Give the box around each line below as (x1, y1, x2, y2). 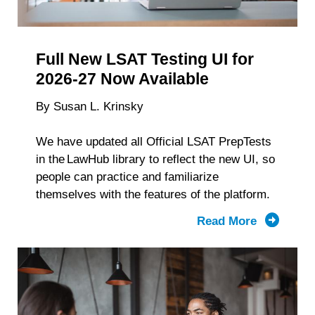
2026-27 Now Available (35, 70, 209, 89)
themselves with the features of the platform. (35, 188, 270, 202)
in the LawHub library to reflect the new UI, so (35, 153, 275, 167)
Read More (196, 214, 260, 228)
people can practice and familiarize (35, 170, 219, 184)
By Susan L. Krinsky (35, 100, 143, 114)
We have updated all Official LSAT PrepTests (35, 135, 271, 149)
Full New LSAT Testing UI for (35, 50, 254, 69)
